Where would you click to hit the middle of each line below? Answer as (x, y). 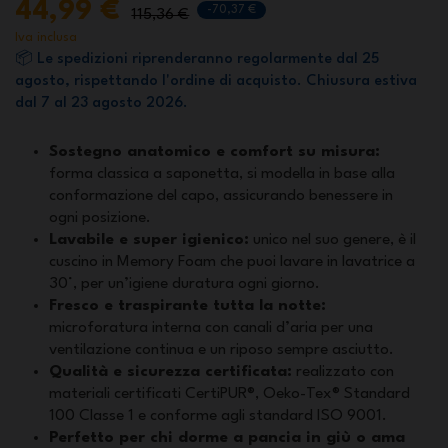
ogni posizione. (100, 217)
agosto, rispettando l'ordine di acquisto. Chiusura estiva (216, 82)
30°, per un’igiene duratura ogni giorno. (184, 283)
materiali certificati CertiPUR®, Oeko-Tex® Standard (229, 393)
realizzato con (343, 371)
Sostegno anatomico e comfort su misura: (214, 151)
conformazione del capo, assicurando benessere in (221, 195)
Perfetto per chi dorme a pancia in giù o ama (227, 437)
